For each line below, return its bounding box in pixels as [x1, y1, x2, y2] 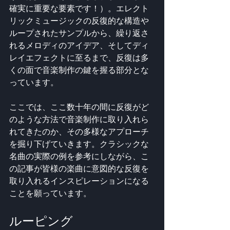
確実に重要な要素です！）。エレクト [9, 4, 149, 13]
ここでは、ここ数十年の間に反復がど [9, 102, 149, 111]
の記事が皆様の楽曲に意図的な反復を [9, 164, 149, 173]
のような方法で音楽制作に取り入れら [9, 114, 149, 124]
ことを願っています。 [9, 188, 91, 198]
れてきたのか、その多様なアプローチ [9, 127, 149, 136]
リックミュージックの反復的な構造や [9, 16, 149, 25]
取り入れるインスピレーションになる [9, 176, 149, 185]
